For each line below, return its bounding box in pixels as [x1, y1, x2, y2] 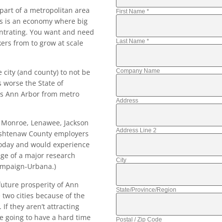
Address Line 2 [115, 127, 157, 134]
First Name [115, 8, 147, 15]
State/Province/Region [115, 186, 176, 194]
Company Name [115, 67, 160, 75]
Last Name [115, 38, 147, 45]
